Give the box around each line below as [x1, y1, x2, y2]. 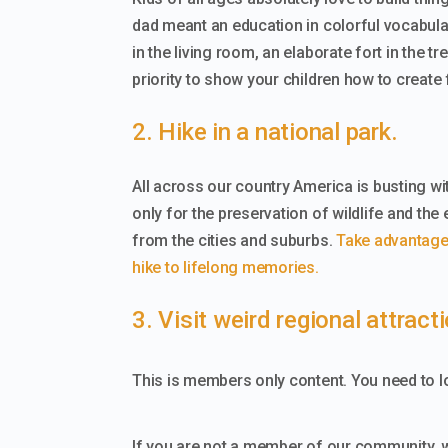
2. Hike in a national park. [132, 117, 398, 146]
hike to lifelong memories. [132, 257, 319, 277]
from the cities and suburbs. [132, 230, 337, 250]
